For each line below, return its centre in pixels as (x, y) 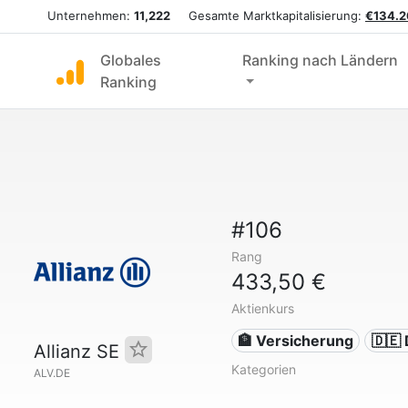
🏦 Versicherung (296, 341)
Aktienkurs (262, 308)
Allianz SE (79, 352)
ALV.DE (52, 373)
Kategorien (263, 369)
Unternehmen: (91, 15)
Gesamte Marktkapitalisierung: (268, 15)
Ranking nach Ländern (320, 60)
